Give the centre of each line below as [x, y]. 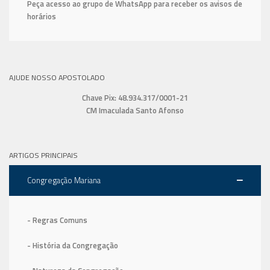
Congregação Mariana [64, 181]
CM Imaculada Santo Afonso [135, 110]
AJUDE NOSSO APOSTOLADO [57, 77]
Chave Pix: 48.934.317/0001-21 [135, 97]
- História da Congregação [73, 246]
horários [42, 16]
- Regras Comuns [57, 220]
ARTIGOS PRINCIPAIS [43, 155]
